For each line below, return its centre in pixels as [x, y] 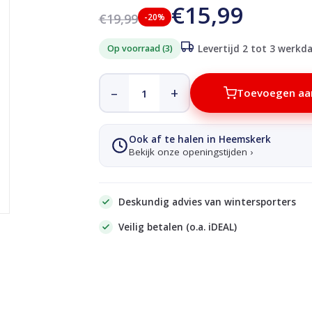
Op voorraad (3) [140, 48]
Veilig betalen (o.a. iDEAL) [177, 227]
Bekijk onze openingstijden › [190, 152]
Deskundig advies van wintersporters [207, 202]
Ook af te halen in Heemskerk [200, 139]
